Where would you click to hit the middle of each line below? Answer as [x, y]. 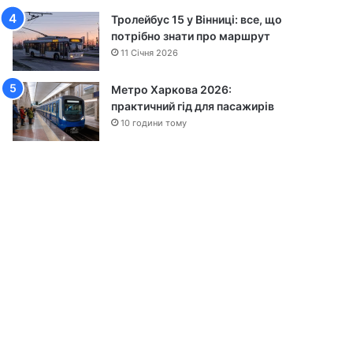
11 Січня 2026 [150, 52]
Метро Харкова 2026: [172, 89]
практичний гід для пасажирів [193, 106]
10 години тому [154, 123]
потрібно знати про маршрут [191, 35]
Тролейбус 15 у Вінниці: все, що [197, 19]
